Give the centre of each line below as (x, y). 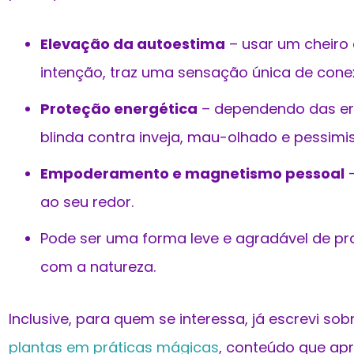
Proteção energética (119, 109)
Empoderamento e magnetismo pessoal (192, 174)
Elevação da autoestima (133, 44)
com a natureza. (98, 267)
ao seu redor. (87, 202)
